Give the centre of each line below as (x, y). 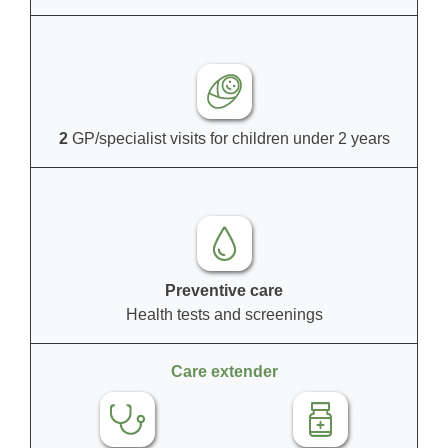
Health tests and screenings (224, 314)
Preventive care (224, 290)
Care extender (224, 371)
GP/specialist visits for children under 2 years (228, 138)
